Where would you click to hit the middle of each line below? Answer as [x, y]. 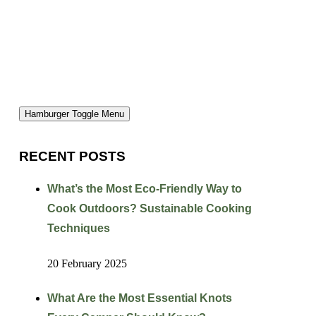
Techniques [78, 229]
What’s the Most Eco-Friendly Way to [144, 189]
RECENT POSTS [72, 157]
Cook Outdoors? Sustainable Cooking [149, 209]
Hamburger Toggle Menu [74, 114]
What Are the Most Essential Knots [139, 298]
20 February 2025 [87, 263]
